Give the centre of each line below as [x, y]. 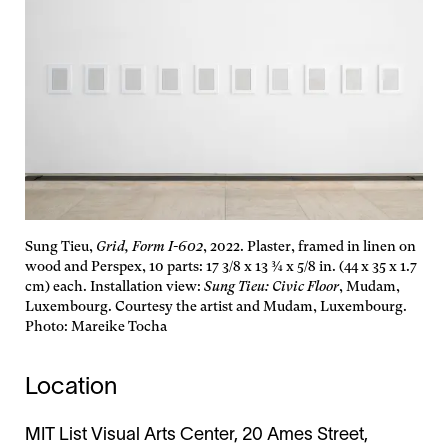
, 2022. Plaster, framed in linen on [309, 246]
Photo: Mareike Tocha [96, 326]
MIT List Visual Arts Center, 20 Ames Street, [196, 436]
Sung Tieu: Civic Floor [271, 286]
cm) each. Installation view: [114, 286]
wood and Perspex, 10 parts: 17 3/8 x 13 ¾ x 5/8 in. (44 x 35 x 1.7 [221, 266]
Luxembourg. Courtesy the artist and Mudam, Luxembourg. [216, 306]
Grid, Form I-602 [149, 246]
